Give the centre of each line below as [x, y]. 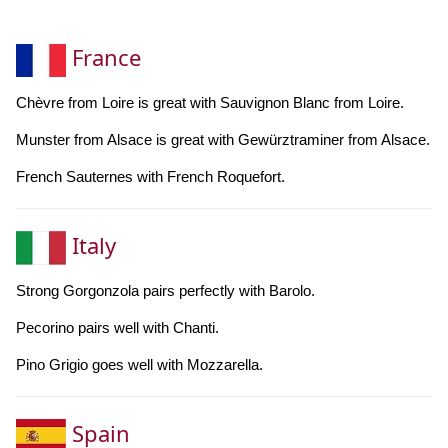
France [103, 56]
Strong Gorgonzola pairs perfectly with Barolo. [165, 290]
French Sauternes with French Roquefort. [150, 176]
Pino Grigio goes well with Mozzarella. [139, 364]
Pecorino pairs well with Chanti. [117, 327]
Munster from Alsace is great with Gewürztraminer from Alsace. [223, 139]
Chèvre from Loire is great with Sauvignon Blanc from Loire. [210, 102]
